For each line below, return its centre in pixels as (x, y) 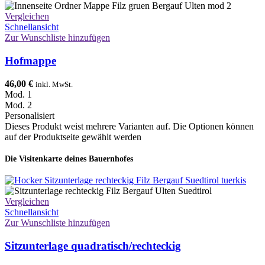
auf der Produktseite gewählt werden (73, 137)
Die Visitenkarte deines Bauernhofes (69, 158)
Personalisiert (30, 115)
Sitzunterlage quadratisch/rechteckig (93, 245)
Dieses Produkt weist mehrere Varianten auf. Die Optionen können (129, 126)
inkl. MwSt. (54, 84)
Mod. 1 (18, 94)
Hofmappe (30, 60)
